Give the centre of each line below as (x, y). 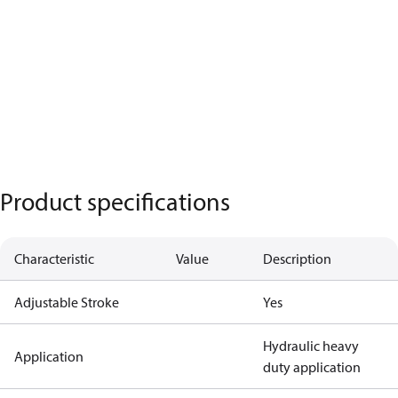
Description (297, 259)
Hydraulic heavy (311, 346)
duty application (312, 367)
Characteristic (54, 259)
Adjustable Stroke (67, 302)
